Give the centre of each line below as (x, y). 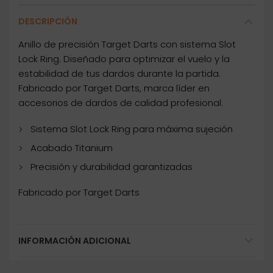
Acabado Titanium (72, 148)
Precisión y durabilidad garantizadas (112, 167)
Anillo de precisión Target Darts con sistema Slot (127, 44)
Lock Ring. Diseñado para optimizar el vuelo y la (124, 59)
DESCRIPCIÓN (48, 22)
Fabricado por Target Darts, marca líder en (114, 88)
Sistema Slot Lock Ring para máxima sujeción (132, 129)
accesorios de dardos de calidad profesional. (121, 103)
